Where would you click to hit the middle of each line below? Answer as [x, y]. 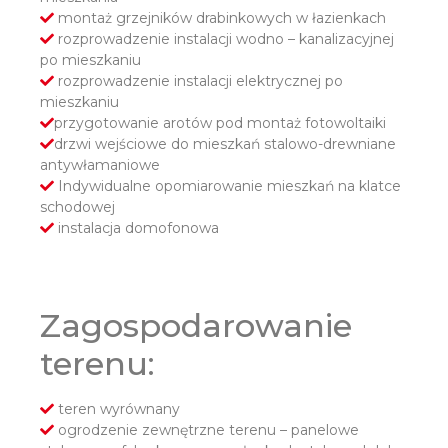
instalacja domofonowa [136, 228]
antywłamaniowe [100, 165]
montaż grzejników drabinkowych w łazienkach [220, 18]
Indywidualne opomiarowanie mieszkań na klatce [227, 186]
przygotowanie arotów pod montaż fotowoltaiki [220, 123]
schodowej [77, 207]
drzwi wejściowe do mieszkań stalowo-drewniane [225, 144]
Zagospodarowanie [196, 326]
